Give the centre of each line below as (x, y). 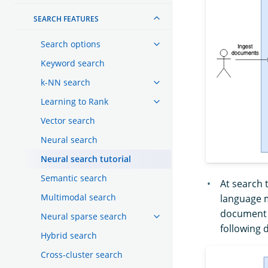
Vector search (68, 120)
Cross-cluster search (82, 254)
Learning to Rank (74, 101)
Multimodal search (78, 197)
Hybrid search (69, 235)
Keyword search (73, 63)
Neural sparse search (84, 216)
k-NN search (66, 82)
